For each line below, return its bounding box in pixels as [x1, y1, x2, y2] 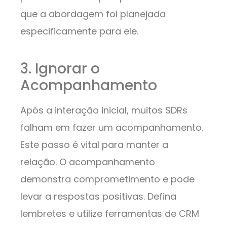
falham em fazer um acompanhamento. [20, 121, 203, 134]
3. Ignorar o [20, 59, 100, 79]
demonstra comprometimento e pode [20, 173, 195, 186]
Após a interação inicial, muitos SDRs [20, 104, 187, 117]
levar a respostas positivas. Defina [20, 190, 176, 203]
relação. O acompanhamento [20, 156, 155, 169]
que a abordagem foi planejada [20, 8, 166, 21]
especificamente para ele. [20, 25, 138, 38]
